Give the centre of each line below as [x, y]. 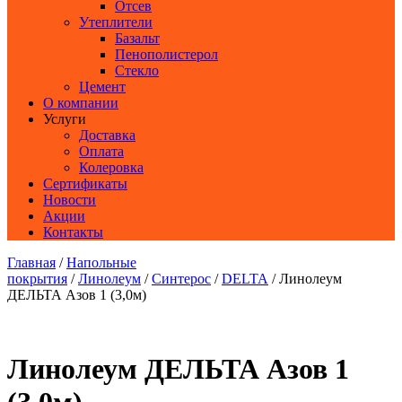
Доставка [107, 135]
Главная [31, 262]
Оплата [101, 151]
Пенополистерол [166, 54]
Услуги [65, 118]
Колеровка [111, 167]
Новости [70, 199]
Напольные [101, 262]
